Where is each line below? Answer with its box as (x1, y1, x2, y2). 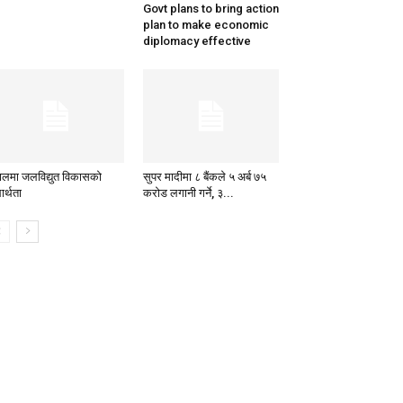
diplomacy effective (142, 34, 251, 49)
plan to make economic (142, 18, 269, 32)
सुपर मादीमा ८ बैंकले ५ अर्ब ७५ (142, 170, 266, 184)
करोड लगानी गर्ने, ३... (142, 186, 234, 201)
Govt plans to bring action (142, 2, 279, 16)
